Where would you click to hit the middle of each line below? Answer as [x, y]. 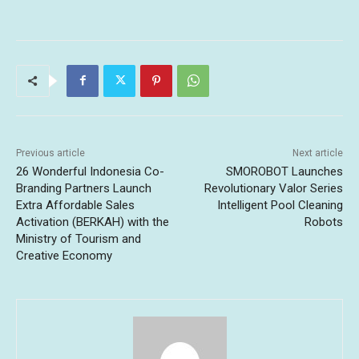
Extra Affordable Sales [75, 205]
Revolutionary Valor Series [273, 188]
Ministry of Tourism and [79, 238]
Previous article [50, 153]
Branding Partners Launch [84, 188]
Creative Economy [64, 255]
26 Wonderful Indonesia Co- [90, 171]
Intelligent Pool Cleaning [280, 205]
